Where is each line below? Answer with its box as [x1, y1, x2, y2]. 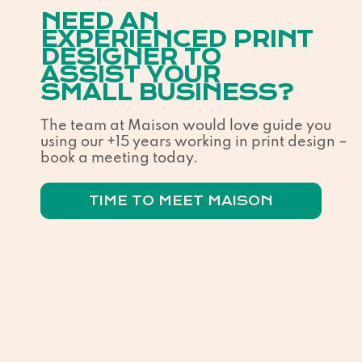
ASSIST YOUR [40, 61, 221, 88]
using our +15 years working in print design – [40, 134, 347, 149]
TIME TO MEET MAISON [89, 192, 273, 208]
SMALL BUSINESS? [40, 79, 293, 106]
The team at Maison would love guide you [40, 118, 331, 133]
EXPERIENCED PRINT [40, 26, 313, 53]
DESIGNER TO [40, 44, 221, 70]
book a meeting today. [40, 150, 201, 166]
